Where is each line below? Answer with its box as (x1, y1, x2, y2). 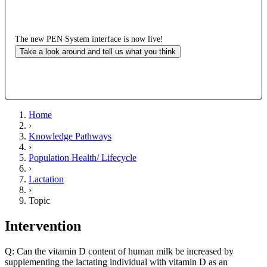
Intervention (5, 218, 81, 234)
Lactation (29, 173, 64, 184)
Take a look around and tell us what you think (20, 46, 176, 56)
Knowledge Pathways (29, 131, 111, 141)
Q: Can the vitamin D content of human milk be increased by (5, 246, 234, 256)
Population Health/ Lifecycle (29, 152, 136, 163)
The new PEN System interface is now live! (15, 34, 163, 44)
